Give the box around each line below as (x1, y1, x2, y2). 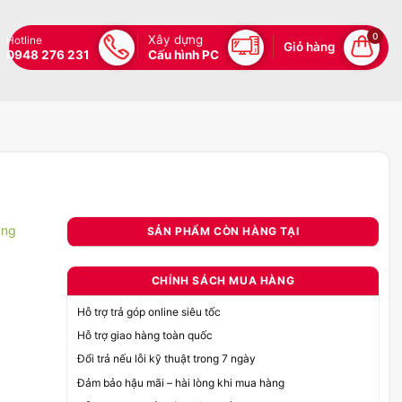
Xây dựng (148, 31, 203, 47)
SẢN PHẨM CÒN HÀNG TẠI (146, 223, 300, 238)
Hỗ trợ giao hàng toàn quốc (77, 328, 213, 343)
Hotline (6, 33, 42, 47)
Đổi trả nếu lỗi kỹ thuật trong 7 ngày (77, 352, 256, 366)
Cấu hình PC (148, 47, 219, 62)
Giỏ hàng (283, 39, 335, 55)
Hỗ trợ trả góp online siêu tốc (77, 304, 221, 319)
